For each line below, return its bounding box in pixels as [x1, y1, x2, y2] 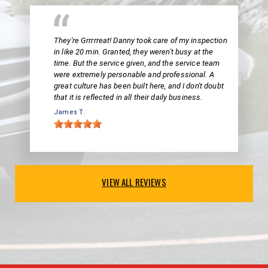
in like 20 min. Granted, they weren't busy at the [54, 47, 214, 57]
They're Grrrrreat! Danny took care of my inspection [54, 36, 227, 45]
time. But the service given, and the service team [54, 59, 220, 68]
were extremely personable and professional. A [54, 70, 214, 80]
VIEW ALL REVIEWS [102, 175, 166, 189]
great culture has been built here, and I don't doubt [54, 81, 224, 91]
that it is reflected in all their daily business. [54, 93, 203, 102]
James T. [54, 108, 85, 117]
